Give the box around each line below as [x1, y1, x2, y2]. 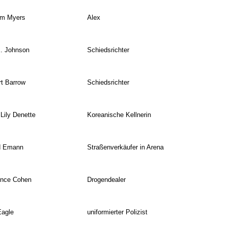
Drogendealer [87, 176, 126, 184]
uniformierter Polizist [87, 208, 147, 216]
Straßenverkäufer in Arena [87, 143, 164, 152]
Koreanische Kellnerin [87, 111, 151, 119]
